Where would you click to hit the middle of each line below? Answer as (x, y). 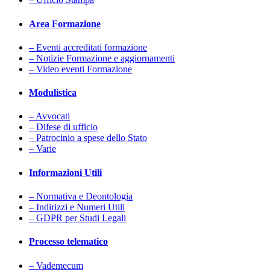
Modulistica (53, 93)
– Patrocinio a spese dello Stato (88, 138)
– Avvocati (49, 116)
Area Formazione (65, 24)
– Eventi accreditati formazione (88, 47)
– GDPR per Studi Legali (77, 218)
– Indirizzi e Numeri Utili (77, 207)
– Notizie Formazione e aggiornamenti (102, 58)
